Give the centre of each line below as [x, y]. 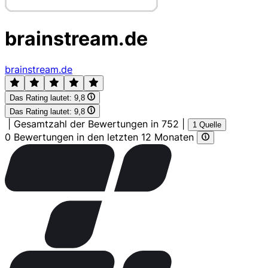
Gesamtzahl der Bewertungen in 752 [96, 124]
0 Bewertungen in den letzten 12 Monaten [101, 137]
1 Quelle [207, 124]
